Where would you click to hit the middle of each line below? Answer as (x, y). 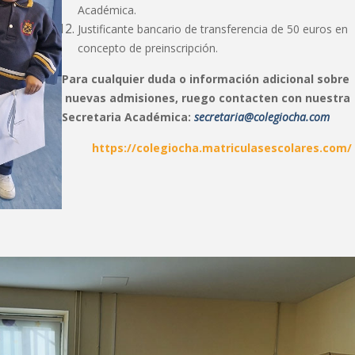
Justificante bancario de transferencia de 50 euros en (212, 29)
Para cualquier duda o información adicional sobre (205, 79)
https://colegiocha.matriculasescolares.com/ (221, 148)
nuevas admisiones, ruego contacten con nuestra (206, 98)
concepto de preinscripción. (147, 48)
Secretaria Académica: (128, 117)
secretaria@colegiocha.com (261, 117)
